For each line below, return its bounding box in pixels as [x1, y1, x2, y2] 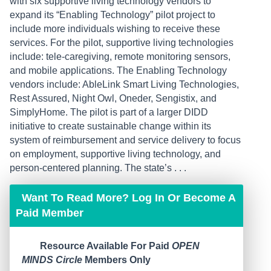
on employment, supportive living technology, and [10, 149, 221, 160]
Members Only [82, 255, 151, 266]
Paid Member [16, 207, 83, 220]
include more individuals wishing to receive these [10, 24, 220, 34]
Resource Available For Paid [40, 241, 172, 252]
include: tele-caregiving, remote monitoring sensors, [10, 51, 230, 62]
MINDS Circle [22, 255, 82, 266]
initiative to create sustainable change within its [10, 121, 211, 132]
